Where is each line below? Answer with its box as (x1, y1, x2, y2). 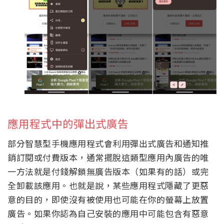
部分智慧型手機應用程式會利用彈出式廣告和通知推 (7, 137, 209, 150)
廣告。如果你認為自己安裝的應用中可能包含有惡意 (7, 207, 209, 220)
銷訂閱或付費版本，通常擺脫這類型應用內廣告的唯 (7, 151, 209, 164)
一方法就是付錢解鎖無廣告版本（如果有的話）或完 (7, 165, 209, 178)
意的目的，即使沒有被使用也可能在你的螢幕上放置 (7, 193, 209, 206)
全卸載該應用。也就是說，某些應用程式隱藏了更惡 (7, 179, 209, 192)
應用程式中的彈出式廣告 (7, 115, 128, 131)
